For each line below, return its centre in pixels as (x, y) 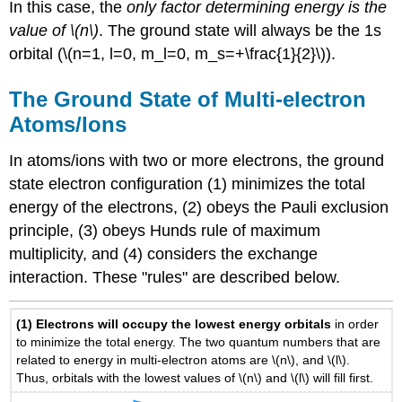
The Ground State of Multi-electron (188, 100)
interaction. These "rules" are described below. (175, 277)
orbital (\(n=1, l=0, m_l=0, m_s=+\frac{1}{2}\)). (173, 54)
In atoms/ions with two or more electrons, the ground (197, 160)
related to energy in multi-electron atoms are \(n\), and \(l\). (184, 359)
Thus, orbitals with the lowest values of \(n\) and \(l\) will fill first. (195, 377)
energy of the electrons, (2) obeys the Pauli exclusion (199, 207)
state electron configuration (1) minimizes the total (188, 184)
